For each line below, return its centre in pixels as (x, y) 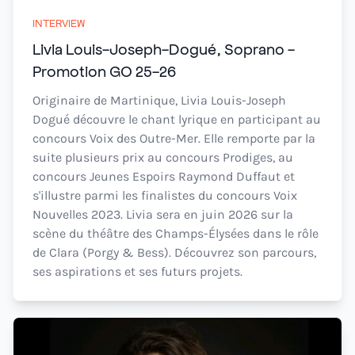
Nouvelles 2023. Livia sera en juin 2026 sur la (163, 214)
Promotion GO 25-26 (104, 71)
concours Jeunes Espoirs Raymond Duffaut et (164, 176)
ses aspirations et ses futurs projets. (137, 271)
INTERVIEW (59, 23)
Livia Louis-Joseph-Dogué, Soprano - (164, 48)
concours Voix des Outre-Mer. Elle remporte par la (174, 138)
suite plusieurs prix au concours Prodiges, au (163, 157)
